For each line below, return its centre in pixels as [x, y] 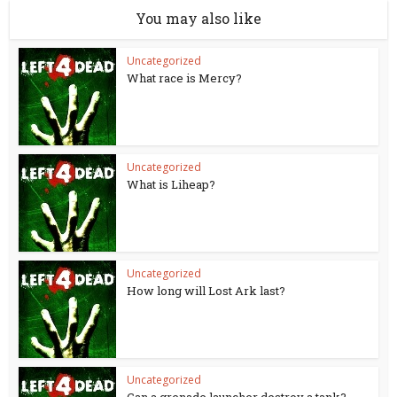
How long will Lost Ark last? [206, 291]
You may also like [198, 18]
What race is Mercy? [185, 78]
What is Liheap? [171, 184]
